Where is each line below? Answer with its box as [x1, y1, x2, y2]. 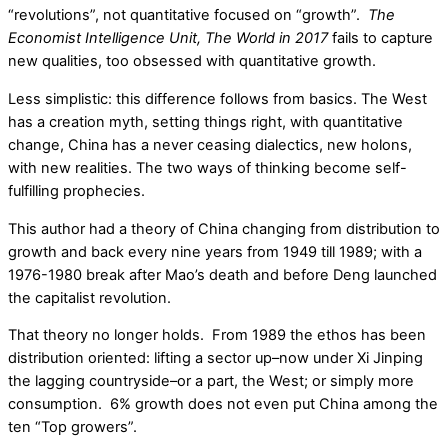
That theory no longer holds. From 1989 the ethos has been [8, 326, 426, 345]
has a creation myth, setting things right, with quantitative [8, 113, 403, 132]
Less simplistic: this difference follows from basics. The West [8, 90, 427, 109]
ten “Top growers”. [8, 418, 137, 437]
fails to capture [328, 29, 433, 48]
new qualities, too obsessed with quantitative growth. [8, 52, 376, 71]
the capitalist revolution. [8, 288, 171, 307]
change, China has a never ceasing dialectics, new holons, [8, 136, 412, 155]
